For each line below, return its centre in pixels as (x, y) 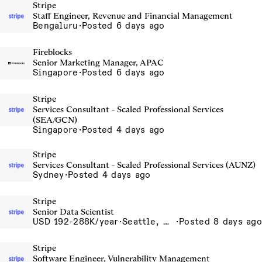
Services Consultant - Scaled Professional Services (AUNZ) (144, 165)
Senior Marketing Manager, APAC (98, 63)
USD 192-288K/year (76, 222)
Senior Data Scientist (73, 212)
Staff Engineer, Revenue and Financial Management (133, 16)
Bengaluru (56, 26)
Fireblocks (52, 52)
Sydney (49, 175)
